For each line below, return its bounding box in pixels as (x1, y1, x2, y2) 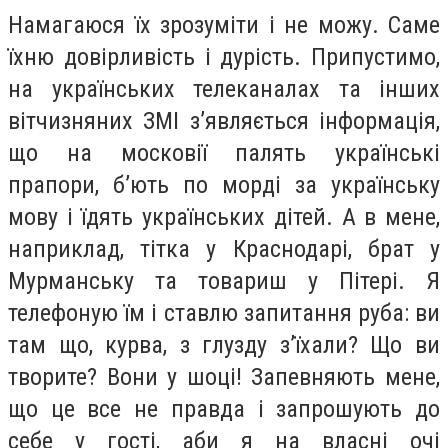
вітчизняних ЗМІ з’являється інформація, (8, 107, 440, 136)
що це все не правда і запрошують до (8, 395, 440, 424)
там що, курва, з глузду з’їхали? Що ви (8, 331, 440, 360)
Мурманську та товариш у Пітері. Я (8, 267, 440, 296)
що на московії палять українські (8, 139, 440, 168)
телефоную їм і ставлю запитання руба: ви (8, 299, 440, 328)
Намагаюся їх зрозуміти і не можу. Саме (8, 11, 440, 40)
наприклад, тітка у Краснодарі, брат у (8, 235, 440, 264)
